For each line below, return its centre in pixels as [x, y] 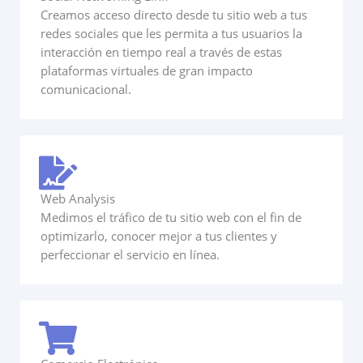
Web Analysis [78, 199]
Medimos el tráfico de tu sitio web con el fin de [171, 218]
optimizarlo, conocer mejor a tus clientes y [159, 236]
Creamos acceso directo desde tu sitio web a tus [174, 15]
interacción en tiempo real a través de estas [161, 52]
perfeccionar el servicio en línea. [130, 255]
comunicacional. [86, 90]
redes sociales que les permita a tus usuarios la [171, 34]
